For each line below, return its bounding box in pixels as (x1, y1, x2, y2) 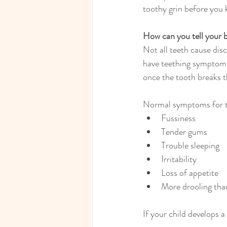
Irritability (161, 153, 197, 166)
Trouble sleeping (161, 139, 219, 153)
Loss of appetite (161, 166, 218, 180)
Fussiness (161, 111, 196, 125)
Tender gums (161, 125, 207, 139)
